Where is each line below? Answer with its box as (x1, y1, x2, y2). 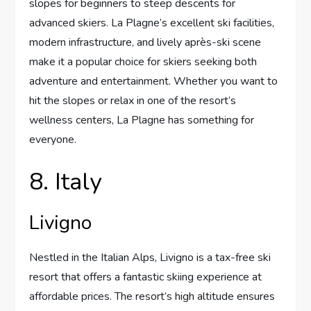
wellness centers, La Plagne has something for (29, 112, 255, 128)
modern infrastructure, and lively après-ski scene (29, 35, 262, 51)
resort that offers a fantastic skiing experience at (29, 269, 262, 285)
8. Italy (29, 166, 102, 199)
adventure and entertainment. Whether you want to (29, 74, 278, 90)
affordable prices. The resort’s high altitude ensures (29, 289, 276, 305)
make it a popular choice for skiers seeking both (29, 54, 258, 70)
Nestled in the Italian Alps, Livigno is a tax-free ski (29, 250, 271, 266)
